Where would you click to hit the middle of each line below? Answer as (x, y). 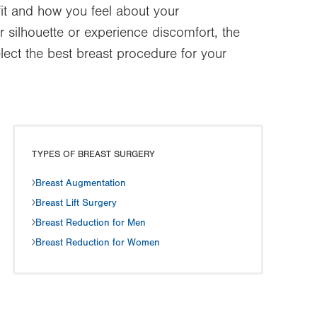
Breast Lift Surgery (76, 203)
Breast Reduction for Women (98, 243)
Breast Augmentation (81, 183)
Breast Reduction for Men (91, 223)
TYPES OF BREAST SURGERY (93, 154)
